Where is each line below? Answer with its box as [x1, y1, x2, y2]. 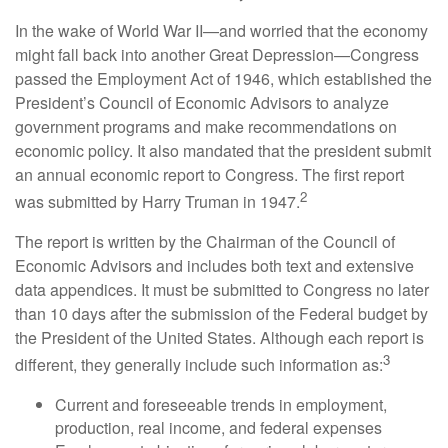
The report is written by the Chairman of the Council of [15, 229, 395, 253]
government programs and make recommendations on [15, 115, 397, 139]
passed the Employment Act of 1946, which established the [15, 67, 432, 91]
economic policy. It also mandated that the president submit [15, 139, 431, 163]
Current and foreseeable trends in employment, [55, 392, 387, 416]
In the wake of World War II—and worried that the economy [15, 19, 428, 43]
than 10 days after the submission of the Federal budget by [15, 301, 428, 325]
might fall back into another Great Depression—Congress [15, 43, 419, 67]
